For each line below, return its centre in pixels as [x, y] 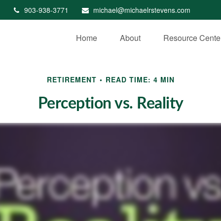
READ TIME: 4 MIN [140, 80]
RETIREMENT [72, 80]
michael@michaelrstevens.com [142, 10]
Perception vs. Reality [110, 104]
